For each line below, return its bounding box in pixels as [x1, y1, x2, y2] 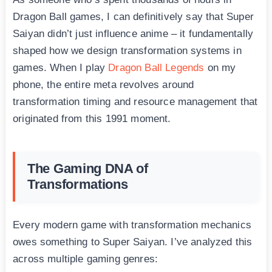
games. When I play [13, 62, 109, 74]
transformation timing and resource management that [13, 96, 258, 108]
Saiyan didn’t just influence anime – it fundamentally [13, 28, 254, 40]
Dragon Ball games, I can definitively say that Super [13, 11, 254, 23]
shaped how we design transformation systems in [13, 45, 242, 57]
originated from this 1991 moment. [13, 113, 171, 125]
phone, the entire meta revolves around [13, 79, 194, 91]
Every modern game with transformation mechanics [13, 219, 251, 231]
